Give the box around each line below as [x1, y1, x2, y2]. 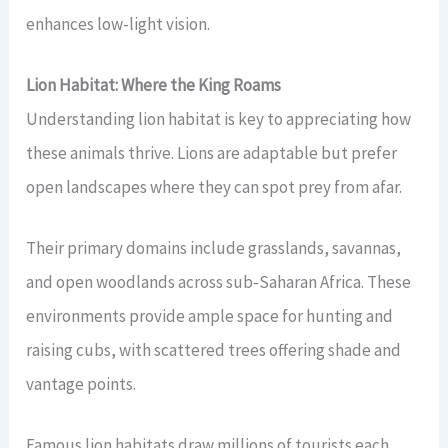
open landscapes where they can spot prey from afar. [26, 175, 403, 198]
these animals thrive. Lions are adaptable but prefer [26, 141, 398, 164]
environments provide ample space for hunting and [26, 305, 394, 328]
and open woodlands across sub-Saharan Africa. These [26, 271, 412, 294]
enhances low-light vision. [26, 12, 211, 35]
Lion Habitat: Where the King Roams [26, 73, 282, 96]
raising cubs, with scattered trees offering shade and [26, 339, 402, 362]
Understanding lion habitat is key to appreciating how [26, 107, 412, 130]
